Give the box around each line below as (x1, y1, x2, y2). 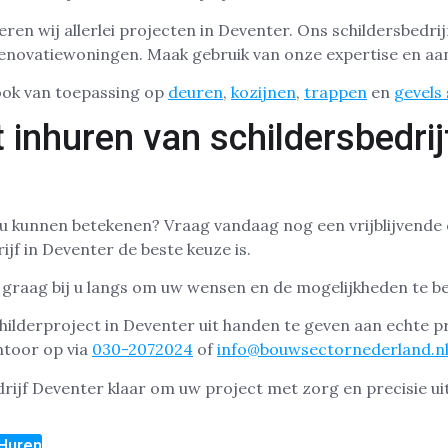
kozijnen (231, 82, 296, 103)
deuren (168, 82, 223, 103)
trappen (304, 82, 367, 103)
